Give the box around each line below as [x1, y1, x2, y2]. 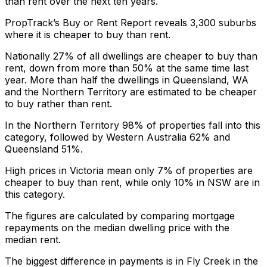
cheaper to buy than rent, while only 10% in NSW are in [5, 176, 260, 188]
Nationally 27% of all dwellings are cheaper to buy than [5, 49, 257, 62]
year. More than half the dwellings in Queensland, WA [5, 73, 249, 86]
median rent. [5, 233, 61, 246]
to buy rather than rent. [5, 97, 112, 110]
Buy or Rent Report [63, 16, 151, 29]
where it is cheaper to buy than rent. [5, 28, 170, 41]
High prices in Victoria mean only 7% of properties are [5, 164, 253, 176]
